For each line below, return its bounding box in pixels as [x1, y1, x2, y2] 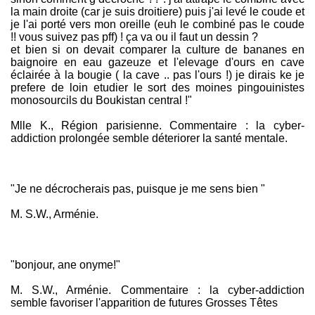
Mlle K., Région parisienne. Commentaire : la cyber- [11, 120, 304, 131]
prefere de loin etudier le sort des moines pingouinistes [11, 82, 304, 94]
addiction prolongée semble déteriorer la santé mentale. [11, 132, 288, 144]
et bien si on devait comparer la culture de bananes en [11, 44, 304, 56]
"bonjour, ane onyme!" [11, 259, 120, 271]
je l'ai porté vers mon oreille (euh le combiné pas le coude [11, 18, 304, 30]
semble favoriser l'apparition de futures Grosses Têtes [11, 297, 278, 309]
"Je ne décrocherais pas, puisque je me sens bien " [11, 183, 265, 195]
